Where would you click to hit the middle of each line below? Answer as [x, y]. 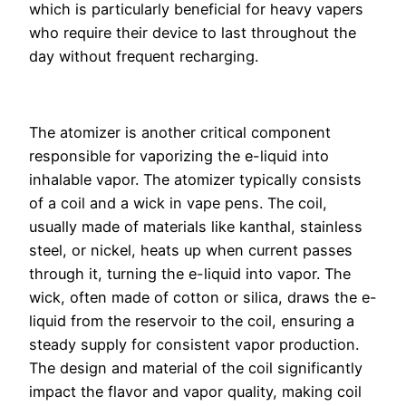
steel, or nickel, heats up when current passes [191, 251]
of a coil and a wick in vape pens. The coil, [178, 203]
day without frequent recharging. [144, 56]
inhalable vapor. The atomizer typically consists [195, 180]
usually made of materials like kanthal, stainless [196, 227]
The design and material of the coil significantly [196, 368]
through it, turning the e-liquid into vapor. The [190, 274]
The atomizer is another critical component [180, 133]
